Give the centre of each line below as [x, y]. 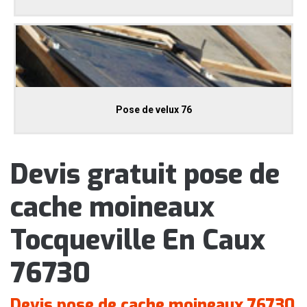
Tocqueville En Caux [138, 241]
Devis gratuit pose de [145, 175]
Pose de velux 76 [153, 110]
